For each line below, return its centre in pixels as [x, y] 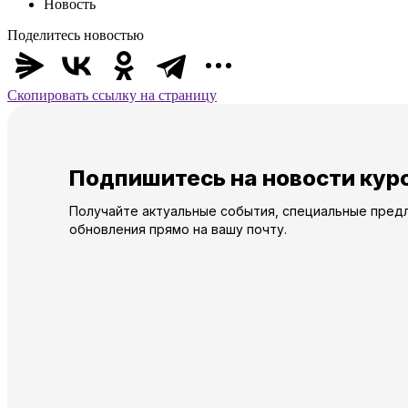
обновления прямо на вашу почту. [178, 229]
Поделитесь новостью [76, 35]
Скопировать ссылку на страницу [112, 95]
